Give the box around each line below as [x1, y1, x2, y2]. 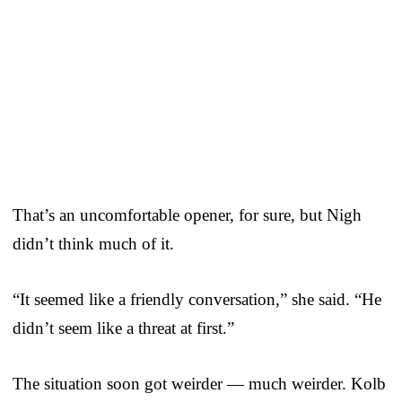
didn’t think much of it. [13, 234, 174, 254]
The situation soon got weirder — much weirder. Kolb [13, 374, 386, 394]
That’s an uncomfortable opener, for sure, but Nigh [13, 205, 362, 225]
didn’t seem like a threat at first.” [13, 319, 234, 338]
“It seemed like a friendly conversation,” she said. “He [13, 290, 381, 310]
